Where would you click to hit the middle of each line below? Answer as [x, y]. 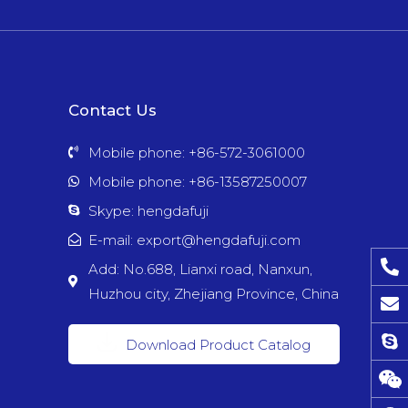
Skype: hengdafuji [148, 210]
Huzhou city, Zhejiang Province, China [214, 293]
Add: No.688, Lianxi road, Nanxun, [200, 269]
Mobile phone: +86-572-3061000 [197, 152]
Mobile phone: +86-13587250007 [198, 181]
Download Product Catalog [218, 344]
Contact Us [112, 110]
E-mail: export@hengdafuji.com [194, 240]
